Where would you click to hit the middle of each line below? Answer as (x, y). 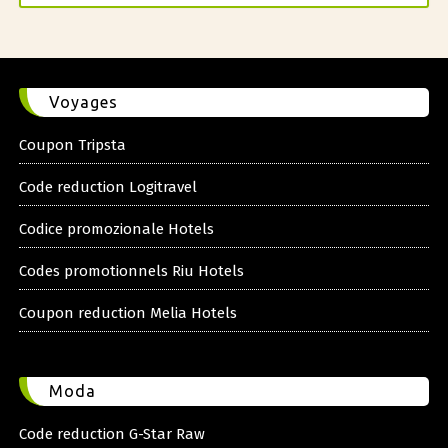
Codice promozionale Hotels (116, 229)
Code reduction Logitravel (107, 187)
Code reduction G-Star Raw (111, 434)
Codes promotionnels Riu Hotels (131, 271)
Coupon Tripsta (72, 145)
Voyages (83, 102)
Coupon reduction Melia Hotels (127, 313)
